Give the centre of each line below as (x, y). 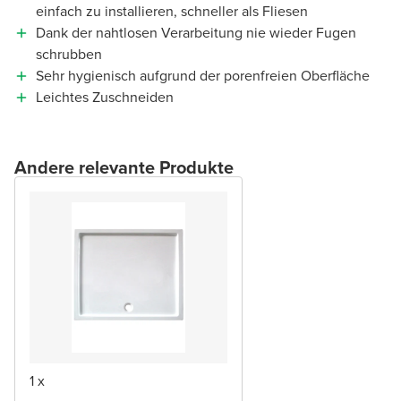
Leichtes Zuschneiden (105, 97)
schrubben (69, 54)
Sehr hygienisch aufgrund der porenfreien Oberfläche (203, 75)
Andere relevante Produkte (124, 167)
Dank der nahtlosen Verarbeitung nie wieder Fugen (196, 32)
